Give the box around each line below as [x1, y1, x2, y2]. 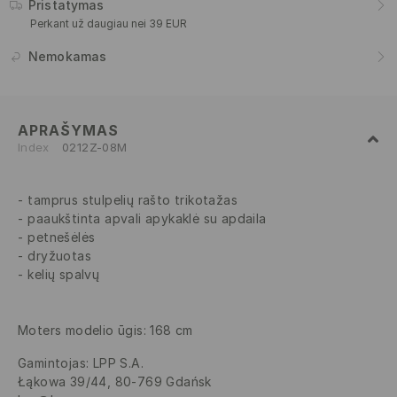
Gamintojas [18, 355, 87, 371]
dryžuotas [27, 248, 92, 264]
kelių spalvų [27, 267, 100, 283]
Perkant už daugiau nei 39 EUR [30, 17, 187, 31]
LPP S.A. [92, 355, 144, 371]
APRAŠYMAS [18, 121, 119, 140]
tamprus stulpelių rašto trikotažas [27, 192, 238, 208]
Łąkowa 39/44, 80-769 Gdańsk [18, 374, 212, 390]
